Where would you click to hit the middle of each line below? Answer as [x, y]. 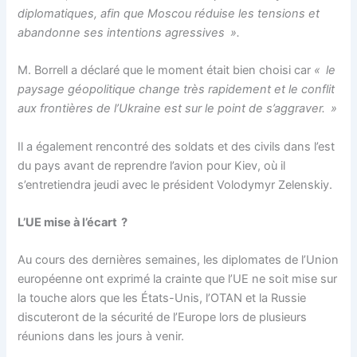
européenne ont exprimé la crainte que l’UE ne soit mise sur [178, 279]
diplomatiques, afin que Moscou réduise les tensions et [169, 14]
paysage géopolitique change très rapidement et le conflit [177, 90]
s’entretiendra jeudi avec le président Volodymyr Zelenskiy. [175, 184]
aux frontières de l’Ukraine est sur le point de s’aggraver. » [178, 109]
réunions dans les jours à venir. [101, 337]
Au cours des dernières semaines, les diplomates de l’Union [178, 260]
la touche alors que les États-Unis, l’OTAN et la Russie [162, 298]
